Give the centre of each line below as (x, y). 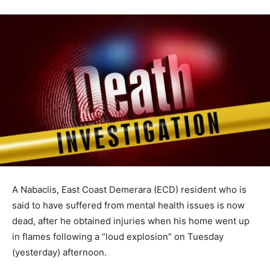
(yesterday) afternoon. (59, 252)
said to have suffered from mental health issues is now (128, 205)
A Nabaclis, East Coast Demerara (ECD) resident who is (129, 189)
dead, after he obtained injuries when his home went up (131, 221)
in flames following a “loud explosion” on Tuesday (118, 236)
